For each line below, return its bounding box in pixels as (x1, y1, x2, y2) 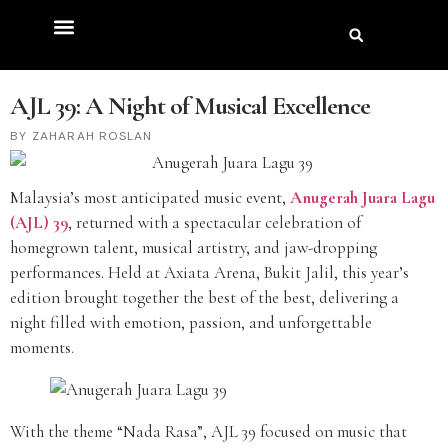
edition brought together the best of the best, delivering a (10, 287, 399, 309)
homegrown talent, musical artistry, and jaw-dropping (10, 237, 377, 259)
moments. (10, 337, 74, 359)
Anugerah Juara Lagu (290, 187, 435, 209)
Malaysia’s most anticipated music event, (10, 187, 290, 209)
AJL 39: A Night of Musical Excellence (10, 90, 370, 121)
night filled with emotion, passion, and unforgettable (10, 312, 372, 334)
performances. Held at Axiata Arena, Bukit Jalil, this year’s (10, 262, 409, 284)
